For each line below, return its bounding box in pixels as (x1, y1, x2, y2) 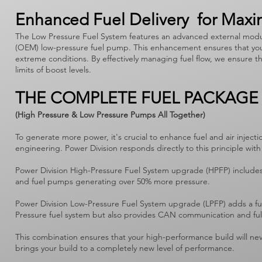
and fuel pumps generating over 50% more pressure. (15, 176, 215, 187)
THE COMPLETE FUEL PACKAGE (15, 88, 258, 108)
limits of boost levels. (15, 64, 91, 75)
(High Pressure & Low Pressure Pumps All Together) (15, 109, 205, 120)
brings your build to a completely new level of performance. (15, 243, 235, 253)
